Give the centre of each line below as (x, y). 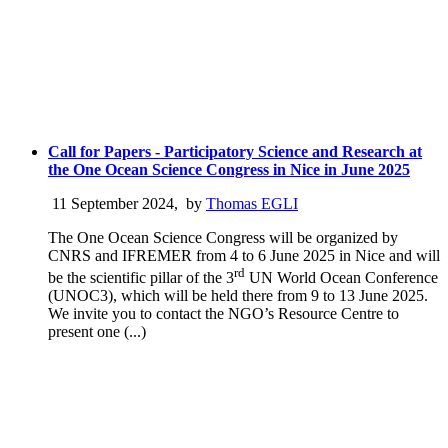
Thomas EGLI (252, 203)
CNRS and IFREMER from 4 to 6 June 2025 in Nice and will (244, 255)
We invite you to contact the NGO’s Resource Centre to (223, 313)
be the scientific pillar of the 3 (141, 277)
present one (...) (97, 331)
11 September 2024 (111, 203)
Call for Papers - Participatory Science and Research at (235, 151)
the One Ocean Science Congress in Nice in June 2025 (229, 169)
